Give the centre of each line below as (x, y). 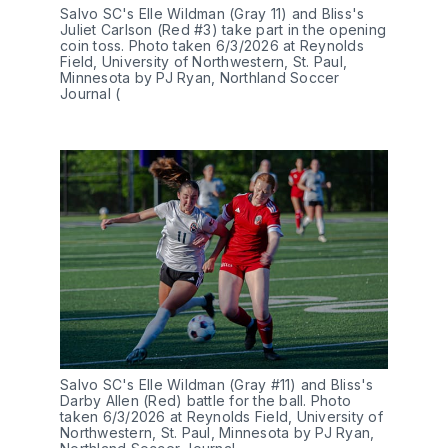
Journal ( (90, 94)
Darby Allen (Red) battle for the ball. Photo (205, 400)
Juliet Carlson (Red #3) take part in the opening (223, 30)
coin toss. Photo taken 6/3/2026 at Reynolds (212, 46)
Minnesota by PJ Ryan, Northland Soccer (200, 78)
